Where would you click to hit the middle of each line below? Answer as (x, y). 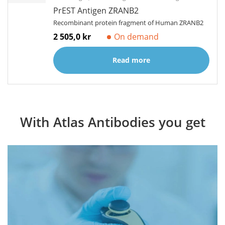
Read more (131, 60)
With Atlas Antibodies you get (113, 122)
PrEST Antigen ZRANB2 (96, 11)
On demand (136, 37)
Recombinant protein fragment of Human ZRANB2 (128, 23)
